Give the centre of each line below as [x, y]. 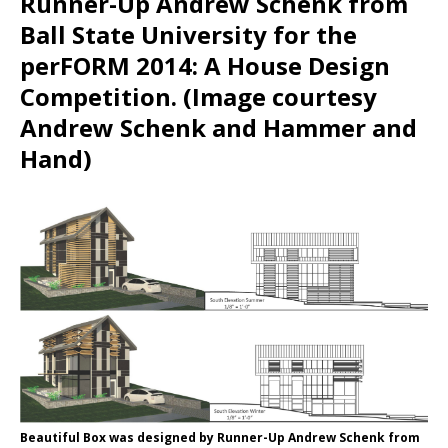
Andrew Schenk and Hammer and [218, 128]
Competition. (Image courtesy [198, 97]
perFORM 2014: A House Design [205, 66]
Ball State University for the [188, 35]
